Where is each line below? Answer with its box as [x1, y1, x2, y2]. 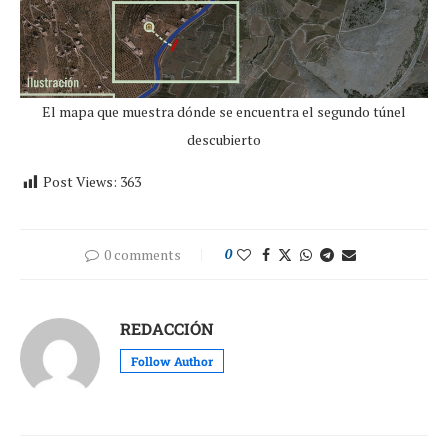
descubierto [187, 130, 261, 150]
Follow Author [131, 353, 213, 370]
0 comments [103, 245, 181, 265]
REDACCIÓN [120, 318, 214, 340]
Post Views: [43, 172, 117, 192]
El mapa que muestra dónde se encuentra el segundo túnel [42, 102, 406, 122]
